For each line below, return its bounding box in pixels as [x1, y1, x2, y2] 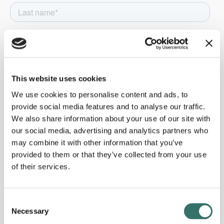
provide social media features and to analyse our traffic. [11, 102, 205, 110]
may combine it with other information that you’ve [11, 138, 183, 146]
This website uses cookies [11, 74, 106, 83]
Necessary [11, 206, 48, 215]
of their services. [11, 162, 70, 170]
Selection [3, 208, 34, 217]
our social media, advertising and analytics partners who [11, 126, 208, 134]
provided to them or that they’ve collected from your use [11, 150, 206, 158]
